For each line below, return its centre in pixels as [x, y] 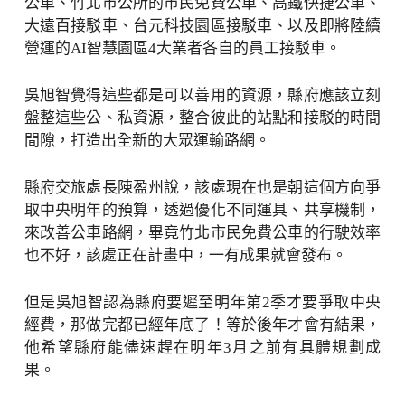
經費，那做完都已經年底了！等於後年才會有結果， [202, 325]
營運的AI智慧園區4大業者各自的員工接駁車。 [182, 48]
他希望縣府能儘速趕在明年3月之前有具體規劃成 [202, 348]
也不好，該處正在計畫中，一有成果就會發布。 [185, 255]
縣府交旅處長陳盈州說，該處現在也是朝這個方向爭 [202, 188]
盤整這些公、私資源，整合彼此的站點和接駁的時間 [202, 118]
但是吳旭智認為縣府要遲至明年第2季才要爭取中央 [202, 302]
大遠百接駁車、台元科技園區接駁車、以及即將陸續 [202, 26]
